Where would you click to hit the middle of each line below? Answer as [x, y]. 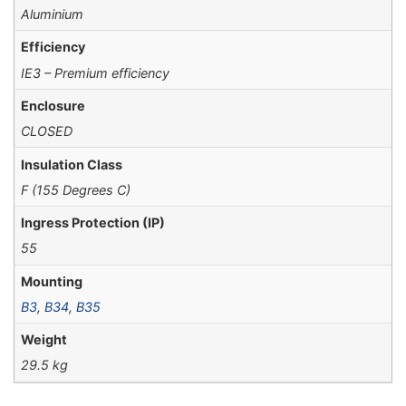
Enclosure [53, 106]
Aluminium [53, 14]
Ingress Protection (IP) [93, 223]
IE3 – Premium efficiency [96, 72]
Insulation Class [72, 164]
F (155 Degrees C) [76, 189]
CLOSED [47, 131]
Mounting [52, 281]
